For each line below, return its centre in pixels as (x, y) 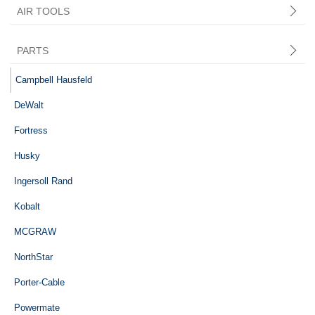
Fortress (31, 130)
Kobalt (27, 206)
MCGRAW (35, 231)
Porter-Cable (39, 282)
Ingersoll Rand (43, 181)
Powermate (37, 307)
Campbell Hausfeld (53, 79)
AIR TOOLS (43, 11)
